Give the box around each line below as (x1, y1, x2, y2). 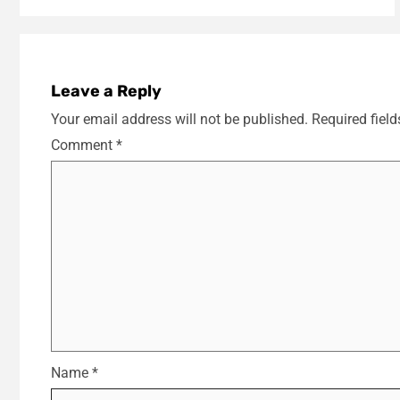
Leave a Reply (51, 81, 162, 101)
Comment (51, 137, 116, 154)
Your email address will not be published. (51, 111, 308, 128)
